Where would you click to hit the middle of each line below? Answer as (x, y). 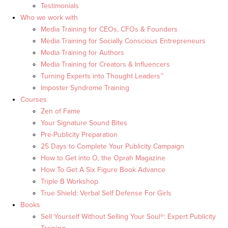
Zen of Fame (61, 111)
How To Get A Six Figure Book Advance (103, 170)
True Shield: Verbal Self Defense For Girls (106, 193)
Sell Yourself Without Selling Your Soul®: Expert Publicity (128, 217)
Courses (34, 100)
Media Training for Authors (82, 53)
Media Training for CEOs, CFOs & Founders (109, 30)
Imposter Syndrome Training (85, 88)
